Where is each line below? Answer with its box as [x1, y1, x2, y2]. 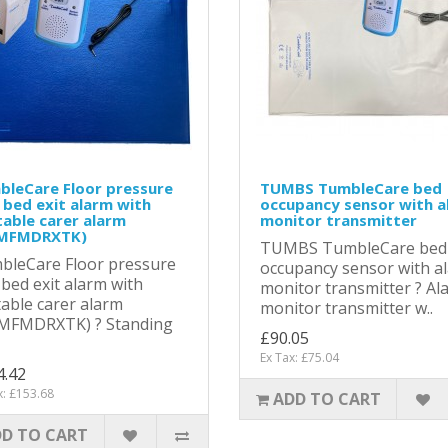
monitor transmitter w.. [260, 296, 433, 319]
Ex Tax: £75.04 [260, 348, 339, 366]
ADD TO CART [272, 387, 381, 410]
